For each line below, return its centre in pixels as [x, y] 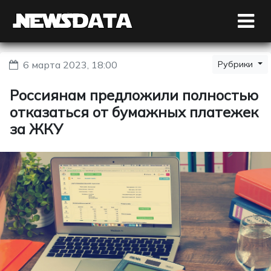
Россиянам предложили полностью [134, 95]
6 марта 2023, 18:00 [70, 65]
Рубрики [237, 64]
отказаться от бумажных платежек [134, 112]
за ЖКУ [36, 129]
